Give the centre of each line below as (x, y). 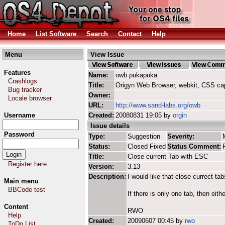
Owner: (99, 95)
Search (97, 34)
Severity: (181, 136)
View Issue (107, 54)
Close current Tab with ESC (168, 156)
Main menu (21, 181)
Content (16, 207)
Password (19, 134)
